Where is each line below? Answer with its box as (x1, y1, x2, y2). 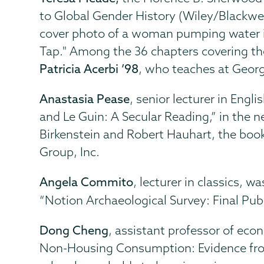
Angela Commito (39, 174, 134, 189)
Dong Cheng (39, 222, 109, 237)
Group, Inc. (39, 144, 100, 159)
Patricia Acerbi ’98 (39, 61, 139, 76)
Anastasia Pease (39, 91, 130, 106)
